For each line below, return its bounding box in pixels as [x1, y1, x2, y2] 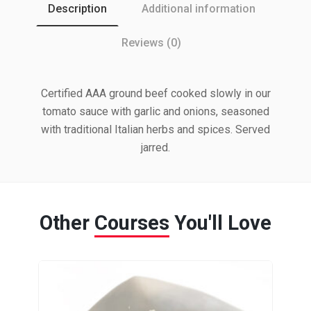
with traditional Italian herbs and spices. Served [41, 123, 270, 136]
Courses [94, 211, 169, 235]
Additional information [141, 2, 255, 15]
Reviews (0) [121, 36, 181, 49]
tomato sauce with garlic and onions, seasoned [42, 105, 269, 118]
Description [47, 2, 107, 15]
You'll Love [169, 211, 271, 235]
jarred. [141, 141, 170, 154]
